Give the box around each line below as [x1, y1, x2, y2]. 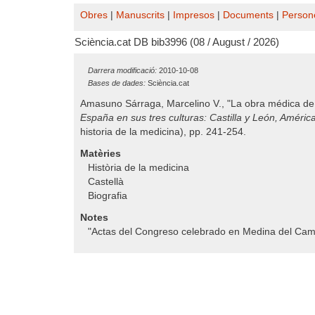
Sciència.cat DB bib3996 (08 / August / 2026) [75, 37, 279, 48]
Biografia [88, 191, 127, 201]
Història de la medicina [88, 162, 189, 173]
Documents [223, 10, 274, 20]
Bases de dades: [88, 79, 146, 87]
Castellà [88, 176, 124, 187]
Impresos [173, 10, 214, 20]
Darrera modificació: [88, 66, 157, 75]
